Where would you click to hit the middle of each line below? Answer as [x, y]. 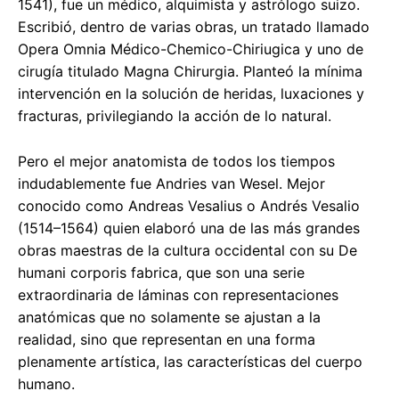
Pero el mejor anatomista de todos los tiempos [176, 162]
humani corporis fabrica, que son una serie [161, 273]
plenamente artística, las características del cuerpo [190, 362]
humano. [46, 384]
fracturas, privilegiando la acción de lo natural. [175, 116]
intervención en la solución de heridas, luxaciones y [191, 94]
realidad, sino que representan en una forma [167, 340]
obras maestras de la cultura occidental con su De [187, 251]
